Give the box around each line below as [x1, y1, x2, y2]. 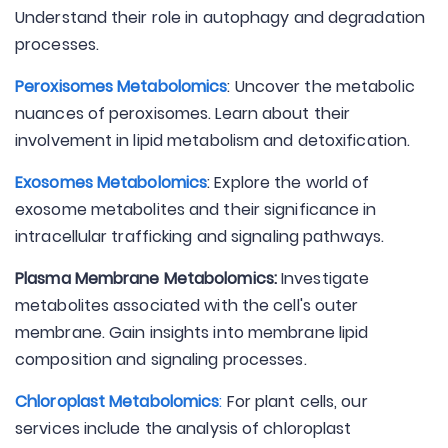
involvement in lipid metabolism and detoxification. [15, 129, 411, 152]
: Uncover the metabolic [227, 75, 415, 98]
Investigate [276, 267, 370, 290]
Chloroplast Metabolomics [15, 390, 220, 413]
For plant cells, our [222, 390, 368, 413]
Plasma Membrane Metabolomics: [15, 267, 277, 290]
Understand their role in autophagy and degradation [15, 6, 426, 29]
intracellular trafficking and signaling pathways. [15, 225, 384, 248]
